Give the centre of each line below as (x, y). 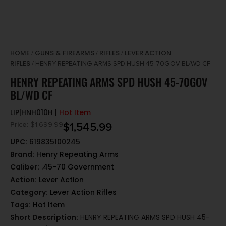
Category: (29, 192)
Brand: (22, 155)
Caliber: (25, 167)
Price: (19, 125)
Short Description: (44, 218)
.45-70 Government (78, 167)
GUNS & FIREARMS (65, 53)
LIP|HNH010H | (35, 113)
